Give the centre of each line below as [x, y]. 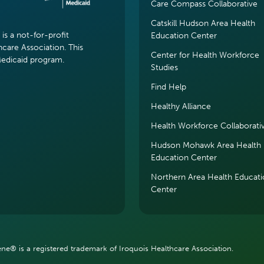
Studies [164, 67]
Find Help [169, 87]
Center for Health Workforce [205, 55]
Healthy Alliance [181, 106]
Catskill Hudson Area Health [203, 23]
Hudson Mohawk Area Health [206, 145]
